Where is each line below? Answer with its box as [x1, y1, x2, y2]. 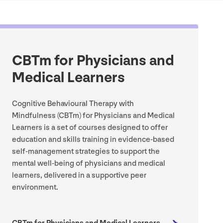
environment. [12, 183, 58, 193]
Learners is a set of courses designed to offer [12, 123, 168, 133]
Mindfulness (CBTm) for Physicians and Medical [12, 111, 175, 121]
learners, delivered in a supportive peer [12, 171, 146, 181]
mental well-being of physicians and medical [12, 159, 165, 169]
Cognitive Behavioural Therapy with [12, 99, 134, 109]
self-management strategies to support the [12, 147, 160, 157]
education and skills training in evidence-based [12, 135, 174, 145]
